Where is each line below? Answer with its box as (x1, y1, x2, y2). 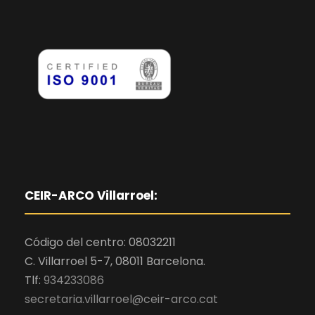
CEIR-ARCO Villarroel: (25, 187, 157, 205)
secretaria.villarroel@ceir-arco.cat (25, 291, 218, 308)
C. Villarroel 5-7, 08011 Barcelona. (25, 253, 205, 270)
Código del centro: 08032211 (25, 234, 176, 251)
